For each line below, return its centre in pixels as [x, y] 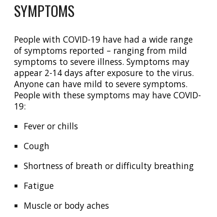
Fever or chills [51, 126]
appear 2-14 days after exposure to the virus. [104, 73]
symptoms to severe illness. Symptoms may [102, 62]
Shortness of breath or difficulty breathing [109, 166]
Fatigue [39, 186]
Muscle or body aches [67, 205]
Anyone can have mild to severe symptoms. [101, 84]
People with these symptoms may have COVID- [108, 95]
